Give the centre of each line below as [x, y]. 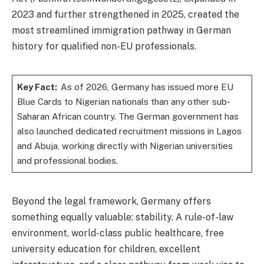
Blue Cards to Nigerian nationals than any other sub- [123, 101]
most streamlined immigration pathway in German [121, 30]
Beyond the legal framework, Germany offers [111, 201]
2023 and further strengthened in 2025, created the [126, 14]
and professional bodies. [67, 160]
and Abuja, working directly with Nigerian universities [125, 146]
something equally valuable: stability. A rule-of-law [123, 217]
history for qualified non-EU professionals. [104, 46]
